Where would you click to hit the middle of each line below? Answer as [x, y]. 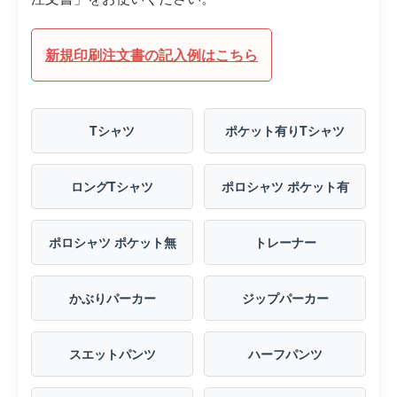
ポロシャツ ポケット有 [285, 187]
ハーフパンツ [285, 354]
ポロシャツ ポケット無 [112, 242]
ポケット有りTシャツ [285, 131]
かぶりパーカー [112, 298]
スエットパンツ [112, 354]
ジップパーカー [285, 298]
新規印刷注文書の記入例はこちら [152, 55]
